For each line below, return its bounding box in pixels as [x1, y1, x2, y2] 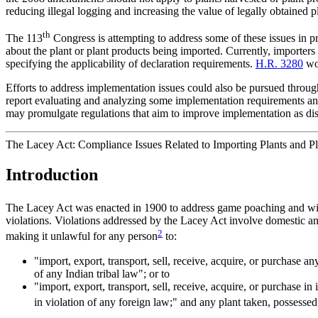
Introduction [6, 165, 98, 185]
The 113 [6, 32, 43, 45]
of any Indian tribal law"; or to [34, 267, 170, 280]
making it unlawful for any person [6, 230, 158, 243]
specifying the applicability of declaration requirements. [6, 57, 256, 70]
